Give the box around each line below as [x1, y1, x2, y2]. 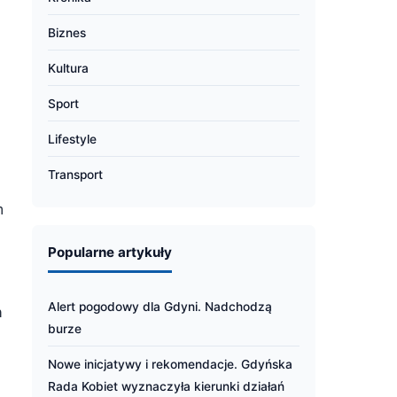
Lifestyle [48, 132, 97, 146]
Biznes [48, 26, 86, 40]
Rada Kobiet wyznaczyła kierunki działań [48, 379, 284, 393]
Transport [48, 167, 103, 182]
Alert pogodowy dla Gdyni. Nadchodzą [48, 300, 272, 314]
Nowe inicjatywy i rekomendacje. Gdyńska [48, 357, 292, 371]
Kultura [48, 61, 89, 75]
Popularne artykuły [48, 244, 172, 261]
